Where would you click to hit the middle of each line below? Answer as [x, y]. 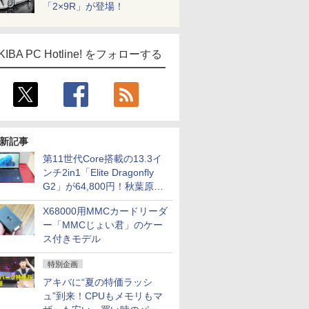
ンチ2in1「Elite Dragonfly [98, 172]
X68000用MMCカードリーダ [105, 211]
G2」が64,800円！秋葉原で [103, 186]
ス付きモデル [72, 239]
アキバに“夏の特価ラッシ [98, 282]
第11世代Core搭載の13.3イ [102, 159]
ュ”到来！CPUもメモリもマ [103, 296]
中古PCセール [73, 200]
